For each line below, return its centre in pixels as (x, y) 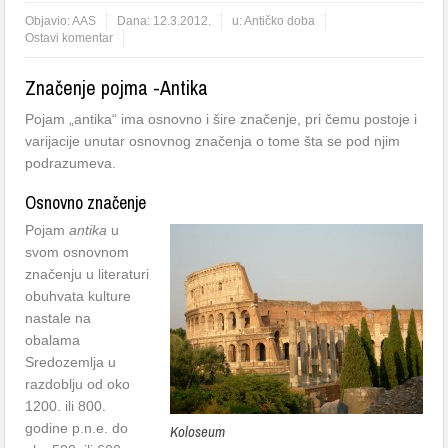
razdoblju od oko (78, 384)
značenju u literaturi (87, 274)
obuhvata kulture (78, 296)
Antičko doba (280, 21)
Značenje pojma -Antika (117, 87)
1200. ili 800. (66, 406)
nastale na (58, 318)
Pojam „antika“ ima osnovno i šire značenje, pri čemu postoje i (221, 119)
